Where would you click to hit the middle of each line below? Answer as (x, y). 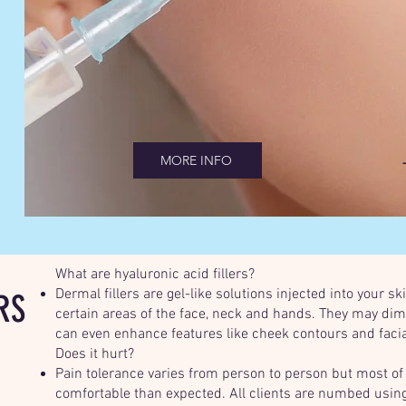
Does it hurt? (95, 354)
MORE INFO (196, 160)
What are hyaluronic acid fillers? (155, 275)
